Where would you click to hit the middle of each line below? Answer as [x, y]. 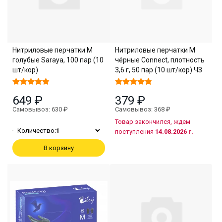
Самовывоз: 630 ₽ [40, 109]
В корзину [58, 148]
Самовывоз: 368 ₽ [142, 109]
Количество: [37, 130]
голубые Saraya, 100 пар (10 [58, 60]
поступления [135, 131]
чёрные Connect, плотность [160, 60]
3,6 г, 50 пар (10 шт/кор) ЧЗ [158, 70]
